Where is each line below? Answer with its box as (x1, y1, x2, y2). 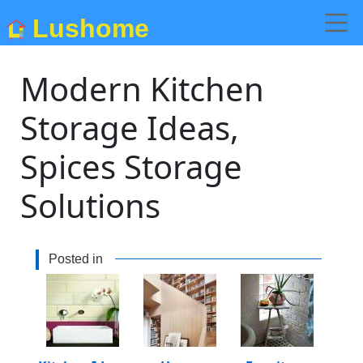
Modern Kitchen (20, 66, 265, 111)
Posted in (49, 252, 103, 266)
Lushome (32, 13, 149, 43)
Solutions (20, 183, 161, 228)
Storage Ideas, (20, 105, 240, 150)
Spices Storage (20, 144, 243, 189)
